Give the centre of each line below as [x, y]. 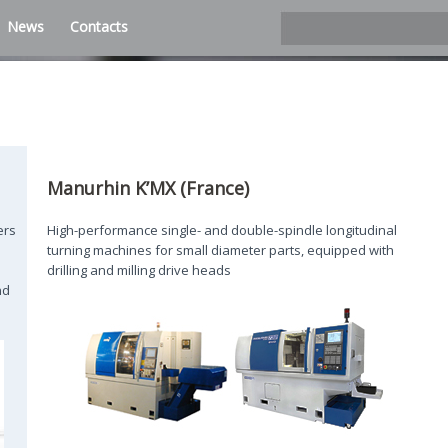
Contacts [99, 26]
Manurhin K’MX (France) [148, 188]
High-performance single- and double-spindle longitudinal [222, 230]
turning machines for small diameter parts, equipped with [221, 250]
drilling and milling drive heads [139, 270]
